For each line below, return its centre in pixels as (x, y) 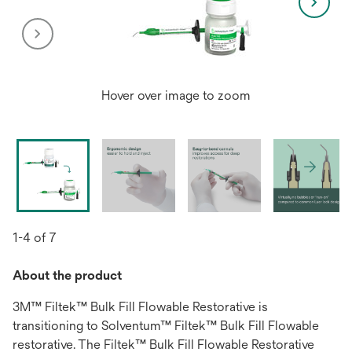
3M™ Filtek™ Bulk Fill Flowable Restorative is (140, 307)
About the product (67, 275)
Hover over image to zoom (176, 95)
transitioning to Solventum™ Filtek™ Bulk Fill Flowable (166, 326)
